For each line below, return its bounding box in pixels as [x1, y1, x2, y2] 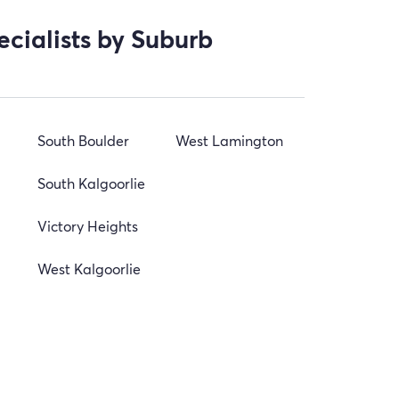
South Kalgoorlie [37, 174, 145, 192]
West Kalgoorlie [37, 259, 141, 278]
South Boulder [37, 131, 129, 150]
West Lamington [175, 131, 283, 150]
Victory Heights [37, 216, 138, 235]
